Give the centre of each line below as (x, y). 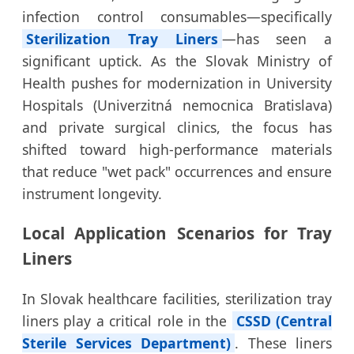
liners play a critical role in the (127, 320)
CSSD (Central (284, 320)
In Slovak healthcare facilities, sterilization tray (177, 298)
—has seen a (277, 38)
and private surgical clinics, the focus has (177, 127)
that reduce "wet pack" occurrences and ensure (177, 171)
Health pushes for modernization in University (177, 83)
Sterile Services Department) (126, 343)
